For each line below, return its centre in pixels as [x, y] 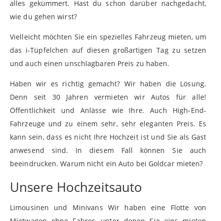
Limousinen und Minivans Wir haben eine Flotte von [108, 208]
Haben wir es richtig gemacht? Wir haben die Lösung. [108, 84]
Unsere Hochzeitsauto [76, 187]
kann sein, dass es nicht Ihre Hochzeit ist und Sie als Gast [108, 137]
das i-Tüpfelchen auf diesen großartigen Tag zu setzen [108, 50]
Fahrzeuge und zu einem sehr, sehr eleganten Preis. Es [108, 124]
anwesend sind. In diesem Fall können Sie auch [108, 150]
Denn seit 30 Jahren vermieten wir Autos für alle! [108, 97]
